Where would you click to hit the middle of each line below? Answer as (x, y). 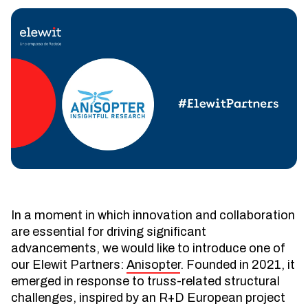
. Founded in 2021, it (238, 265)
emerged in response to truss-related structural (145, 281)
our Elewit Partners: (69, 265)
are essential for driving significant (109, 232)
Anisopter (153, 265)
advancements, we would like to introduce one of (148, 248)
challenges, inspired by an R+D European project (148, 298)
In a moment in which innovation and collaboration (153, 215)
